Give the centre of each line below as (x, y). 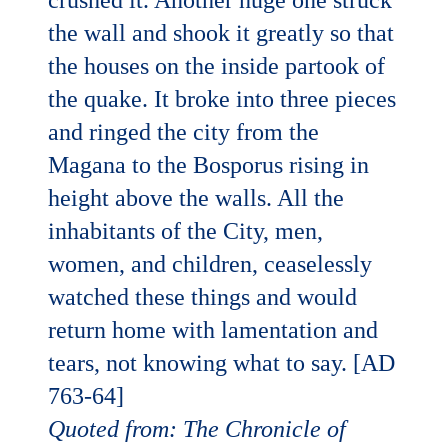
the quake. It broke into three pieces (222, 99)
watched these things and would (202, 297)
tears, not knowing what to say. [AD (221, 363)
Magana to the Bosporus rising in (208, 165)
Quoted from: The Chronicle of (197, 429)
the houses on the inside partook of (216, 66)
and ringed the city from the (183, 132)
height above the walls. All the (196, 198)
